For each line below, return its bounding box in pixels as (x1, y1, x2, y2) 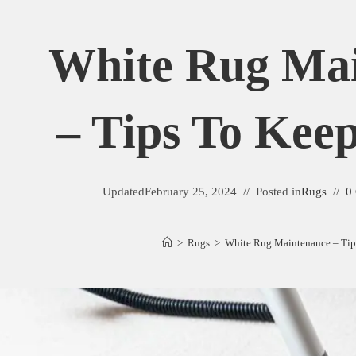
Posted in (256, 185, 301, 198)
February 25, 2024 (145, 185, 237, 198)
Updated (103, 185, 145, 198)
